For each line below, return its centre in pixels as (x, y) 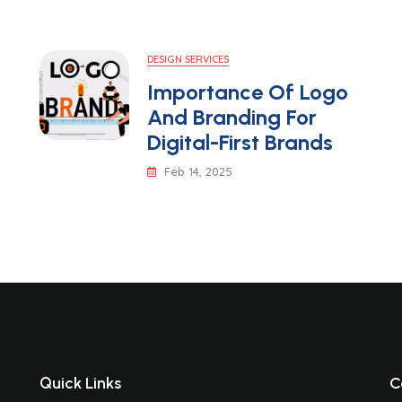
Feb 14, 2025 (198, 171)
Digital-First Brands (240, 142)
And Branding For (232, 117)
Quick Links (80, 383)
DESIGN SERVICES (188, 59)
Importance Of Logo (248, 92)
